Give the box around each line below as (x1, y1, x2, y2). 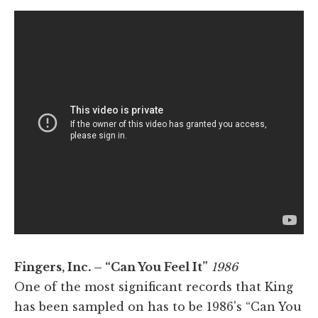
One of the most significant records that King (14, 280, 293, 295)
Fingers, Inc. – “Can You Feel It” (14, 260, 208, 275)
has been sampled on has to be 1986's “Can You (14, 300, 302, 314)
